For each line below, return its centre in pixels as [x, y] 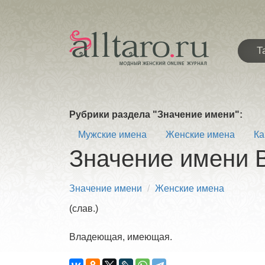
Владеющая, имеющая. [121, 237]
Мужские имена [112, 135]
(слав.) [84, 209]
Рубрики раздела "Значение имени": [156, 114]
